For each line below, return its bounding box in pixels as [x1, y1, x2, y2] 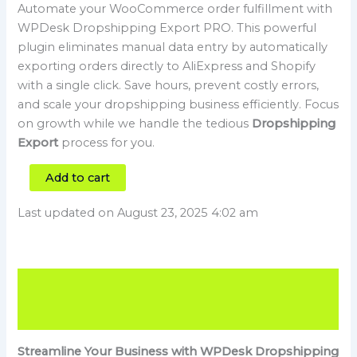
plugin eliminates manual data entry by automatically [18, 40, 328, 55]
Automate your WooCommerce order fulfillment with [18, 2, 333, 17]
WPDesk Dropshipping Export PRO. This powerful [18, 21, 317, 36]
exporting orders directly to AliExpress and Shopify [18, 59, 316, 74]
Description [18, 277, 87, 292]
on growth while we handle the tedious [18, 116, 253, 131]
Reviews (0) [18, 307, 86, 322]
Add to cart [45, 171, 111, 186]
